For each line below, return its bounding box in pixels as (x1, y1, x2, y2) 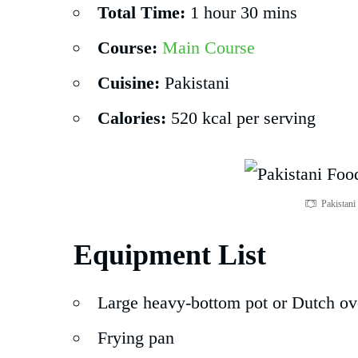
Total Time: (97, 2, 185, 22)
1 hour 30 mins (185, 2, 297, 22)
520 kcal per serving (166, 107, 316, 128)
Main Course (162, 37, 255, 58)
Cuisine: (97, 72, 160, 93)
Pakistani (160, 72, 229, 93)
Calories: (97, 107, 166, 128)
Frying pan (97, 328, 174, 348)
